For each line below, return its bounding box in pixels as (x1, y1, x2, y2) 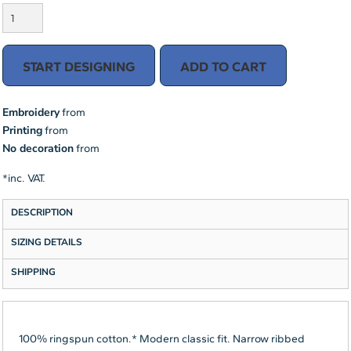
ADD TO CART (180, 58, 266, 74)
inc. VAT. (8, 171, 45, 185)
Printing (2, 122, 42, 138)
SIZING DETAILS (11, 235, 82, 248)
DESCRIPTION (11, 205, 73, 219)
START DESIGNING (23, 58, 135, 74)
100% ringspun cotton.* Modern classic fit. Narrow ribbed (19, 331, 305, 346)
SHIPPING (11, 265, 56, 278)
